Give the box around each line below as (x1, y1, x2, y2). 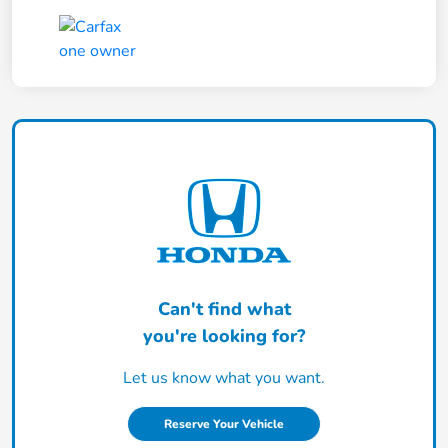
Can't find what (157, 297, 291, 322)
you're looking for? (143, 324, 305, 349)
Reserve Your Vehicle (164, 416, 284, 433)
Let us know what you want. (123, 367, 325, 390)
